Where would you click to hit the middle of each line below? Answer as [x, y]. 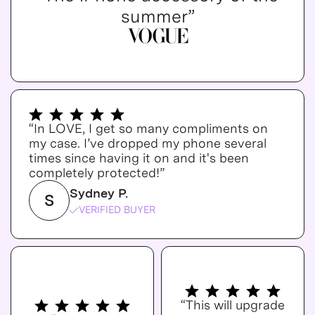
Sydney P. [99, 193]
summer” [157, 16]
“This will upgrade [233, 304]
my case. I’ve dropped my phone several [148, 143]
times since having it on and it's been [139, 158]
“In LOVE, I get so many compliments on [148, 128]
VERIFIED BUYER [117, 210]
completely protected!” [97, 173]
